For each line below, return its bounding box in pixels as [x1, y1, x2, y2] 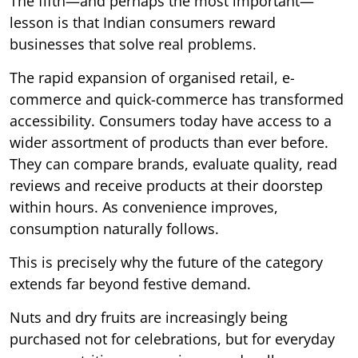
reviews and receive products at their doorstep [10, 176, 323, 196]
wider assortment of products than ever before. [10, 133, 328, 153]
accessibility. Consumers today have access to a [10, 111, 332, 131]
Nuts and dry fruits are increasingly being [10, 308, 288, 328]
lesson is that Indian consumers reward [10, 13, 276, 33]
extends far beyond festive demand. [10, 274, 251, 294]
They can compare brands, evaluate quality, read [10, 154, 337, 174]
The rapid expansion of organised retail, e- [10, 68, 295, 88]
